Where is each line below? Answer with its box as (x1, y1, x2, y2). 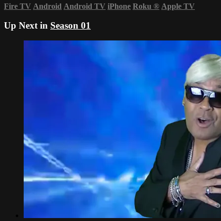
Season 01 (50, 20, 91, 31)
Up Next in (4, 20, 50, 31)
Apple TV (161, 2, 195, 11)
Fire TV (4, 2, 31, 11)
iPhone (108, 2, 131, 11)
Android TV (64, 2, 106, 11)
